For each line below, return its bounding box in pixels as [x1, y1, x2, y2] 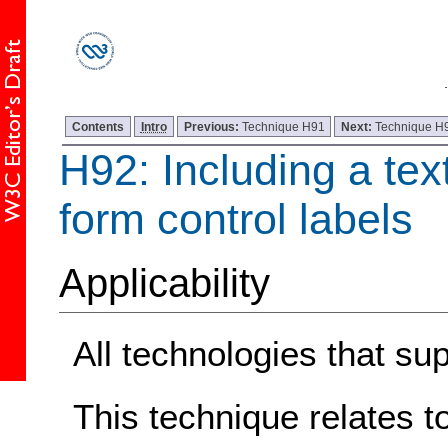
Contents [72, 119, 125, 133]
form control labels [58, 194, 413, 243]
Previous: [183, 119, 242, 133]
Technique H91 [241, 119, 325, 133]
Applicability [58, 260, 270, 307]
